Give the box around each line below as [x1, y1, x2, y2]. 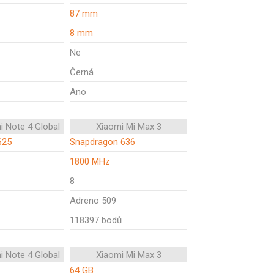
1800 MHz [70, 156, 110, 167]
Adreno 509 [70, 195, 116, 206]
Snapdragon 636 [70, 136, 135, 147]
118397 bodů [70, 215, 122, 226]
